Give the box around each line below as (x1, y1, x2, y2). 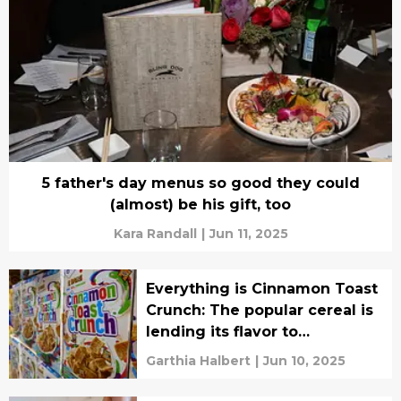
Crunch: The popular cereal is (145, 301, 373, 319)
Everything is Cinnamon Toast (145, 279, 378, 297)
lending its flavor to (145, 322, 298, 340)
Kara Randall (113, 225, 197, 242)
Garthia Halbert (145, 352, 251, 369)
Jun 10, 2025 (262, 352, 346, 369)
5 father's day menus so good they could (41, 174, 360, 192)
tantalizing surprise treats (145, 344, 346, 362)
